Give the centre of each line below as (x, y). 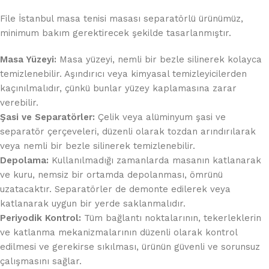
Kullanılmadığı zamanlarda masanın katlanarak (155, 160)
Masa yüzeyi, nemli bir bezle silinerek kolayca (159, 59)
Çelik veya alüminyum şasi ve (160, 117)
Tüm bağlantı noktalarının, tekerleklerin (171, 218)
